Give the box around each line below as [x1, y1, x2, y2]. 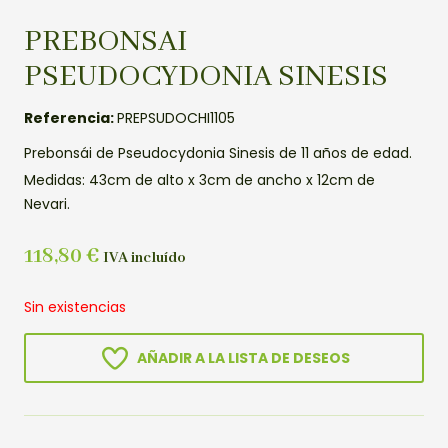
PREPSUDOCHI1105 [117, 107, 235, 128]
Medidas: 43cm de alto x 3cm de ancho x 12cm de [24, 169, 375, 190]
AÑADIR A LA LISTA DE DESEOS [136, 348, 350, 369]
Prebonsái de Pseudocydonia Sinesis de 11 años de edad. [24, 142, 412, 163]
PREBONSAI [24, 22, 187, 61]
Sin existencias [24, 297, 126, 318]
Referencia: [24, 107, 117, 128]
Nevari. [24, 193, 70, 214]
